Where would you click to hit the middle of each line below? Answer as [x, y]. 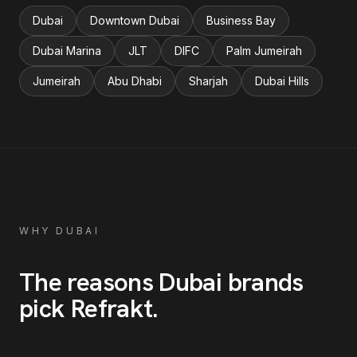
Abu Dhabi [135, 81]
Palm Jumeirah [264, 51]
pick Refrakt [86, 308]
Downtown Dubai [135, 20]
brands [263, 282]
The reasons [89, 282]
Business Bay [241, 20]
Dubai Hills [282, 81]
